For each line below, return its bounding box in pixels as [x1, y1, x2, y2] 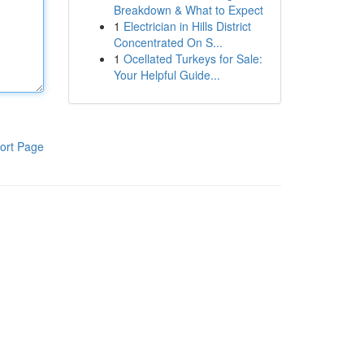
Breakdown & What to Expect [113, 2, 263, 18]
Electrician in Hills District [123, 18, 251, 34]
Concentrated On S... [113, 34, 223, 50]
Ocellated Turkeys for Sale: [123, 50, 262, 67]
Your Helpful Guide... [113, 67, 220, 83]
